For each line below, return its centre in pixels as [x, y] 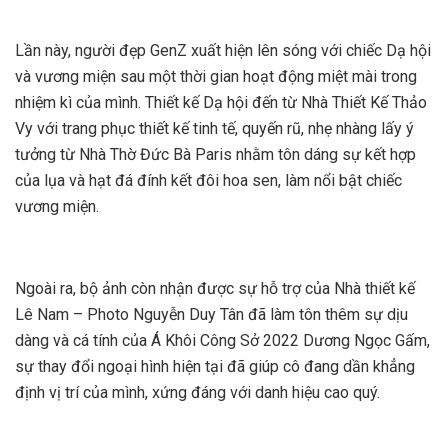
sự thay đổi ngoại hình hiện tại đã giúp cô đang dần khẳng [215, 367]
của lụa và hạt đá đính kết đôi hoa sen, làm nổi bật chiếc [208, 181]
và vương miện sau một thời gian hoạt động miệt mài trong [216, 77]
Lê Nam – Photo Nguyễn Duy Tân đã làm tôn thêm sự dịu [211, 315]
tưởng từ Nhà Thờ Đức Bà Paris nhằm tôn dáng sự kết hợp [215, 155]
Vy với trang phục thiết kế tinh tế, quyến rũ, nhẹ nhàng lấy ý [214, 129]
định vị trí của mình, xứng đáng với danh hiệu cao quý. [197, 393]
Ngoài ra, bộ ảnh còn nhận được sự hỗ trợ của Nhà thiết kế [215, 289]
